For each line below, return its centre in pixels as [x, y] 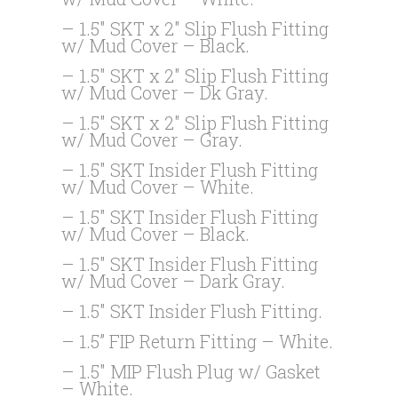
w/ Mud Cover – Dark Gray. [174, 281]
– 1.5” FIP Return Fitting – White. [198, 341]
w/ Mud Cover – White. [158, 187]
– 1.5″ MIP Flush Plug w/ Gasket [191, 371]
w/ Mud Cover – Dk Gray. [165, 92]
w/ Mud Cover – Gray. [152, 139]
